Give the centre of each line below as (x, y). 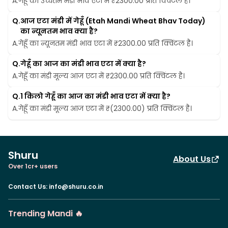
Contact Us (27, 187)
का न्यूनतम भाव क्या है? (59, 31)
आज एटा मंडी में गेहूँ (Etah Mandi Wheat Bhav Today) (113, 21)
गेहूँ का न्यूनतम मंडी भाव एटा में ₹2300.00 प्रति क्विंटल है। (106, 44)
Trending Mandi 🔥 (46, 214)
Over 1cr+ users (33, 166)
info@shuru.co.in (76, 187)
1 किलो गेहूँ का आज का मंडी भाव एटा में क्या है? (95, 96)
